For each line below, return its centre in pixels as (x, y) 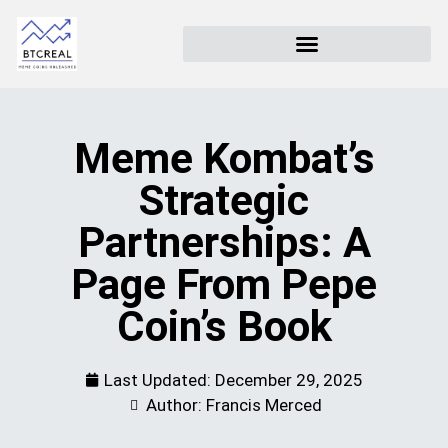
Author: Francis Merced (233, 404)
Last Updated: (159, 379)
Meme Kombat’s (224, 158)
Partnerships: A (224, 242)
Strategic (224, 200)
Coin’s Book (224, 326)
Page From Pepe (224, 284)
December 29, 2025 (289, 379)
